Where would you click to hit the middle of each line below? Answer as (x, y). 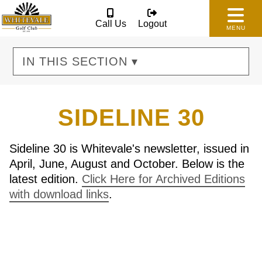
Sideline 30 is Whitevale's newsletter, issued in (129, 149)
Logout (152, 23)
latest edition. (46, 179)
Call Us (111, 23)
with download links (59, 194)
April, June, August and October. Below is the (127, 164)
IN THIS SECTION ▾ (80, 61)
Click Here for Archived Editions (163, 179)
